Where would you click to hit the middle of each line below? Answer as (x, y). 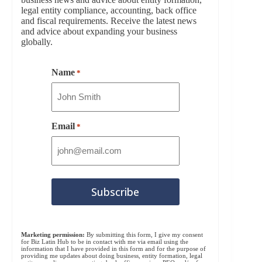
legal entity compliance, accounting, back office (109, 10)
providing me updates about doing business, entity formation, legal (112, 255)
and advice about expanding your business (99, 31)
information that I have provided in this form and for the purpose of (113, 248)
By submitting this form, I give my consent (144, 234)
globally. (37, 42)
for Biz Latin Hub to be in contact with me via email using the (105, 241)
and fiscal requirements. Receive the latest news (109, 20)
